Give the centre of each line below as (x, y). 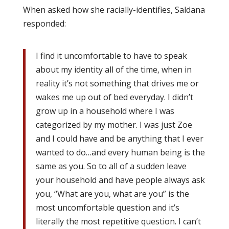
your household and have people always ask (120, 180)
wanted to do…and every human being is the (120, 152)
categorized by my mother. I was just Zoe (114, 125)
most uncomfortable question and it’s (107, 208)
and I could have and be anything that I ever (119, 139)
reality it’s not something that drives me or (117, 83)
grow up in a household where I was (105, 111)
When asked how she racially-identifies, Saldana (114, 10)
